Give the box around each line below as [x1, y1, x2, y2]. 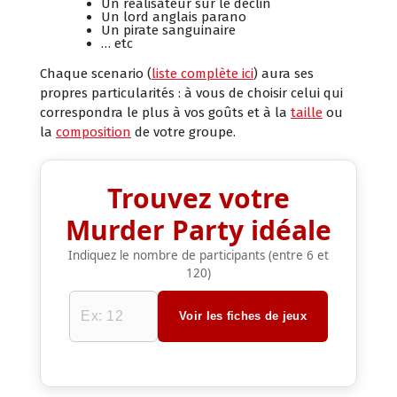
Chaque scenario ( [40, 66, 152, 82]
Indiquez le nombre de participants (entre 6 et [68, 247, 329, 264]
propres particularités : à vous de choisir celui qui [40, 85, 343, 102]
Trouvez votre [107, 180, 290, 217]
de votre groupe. [131, 124, 236, 141]
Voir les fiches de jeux [179, 309, 307, 323]
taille [291, 105, 323, 121]
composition [56, 124, 131, 141]
